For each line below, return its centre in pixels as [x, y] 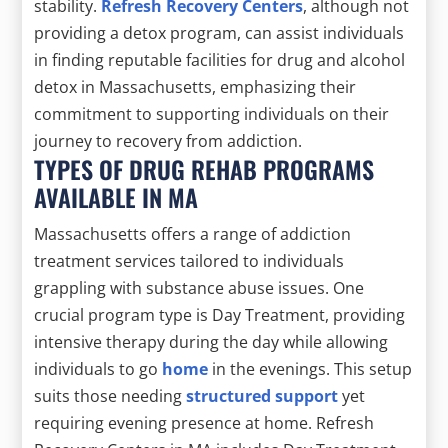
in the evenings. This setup [310, 368]
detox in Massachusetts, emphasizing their [195, 86]
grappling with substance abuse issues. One [199, 287]
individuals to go [98, 368]
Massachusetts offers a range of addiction [193, 233]
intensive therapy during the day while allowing [211, 341]
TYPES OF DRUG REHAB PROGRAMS [204, 168]
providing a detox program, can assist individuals [219, 32]
